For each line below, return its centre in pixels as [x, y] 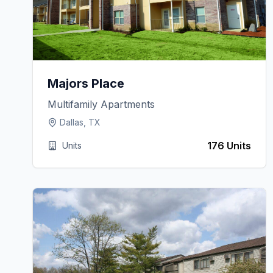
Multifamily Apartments [101, 104]
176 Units [229, 146]
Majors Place [86, 83]
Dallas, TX [80, 122]
